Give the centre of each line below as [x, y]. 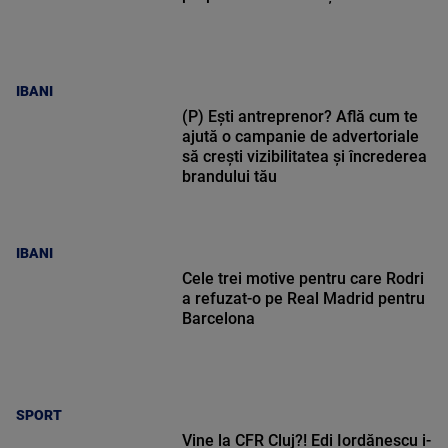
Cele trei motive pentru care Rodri [302, 279]
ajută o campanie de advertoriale [300, 137]
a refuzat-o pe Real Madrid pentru [303, 299]
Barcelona [218, 319]
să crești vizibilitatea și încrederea [304, 157]
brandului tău [229, 177]
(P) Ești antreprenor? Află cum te [299, 117]
